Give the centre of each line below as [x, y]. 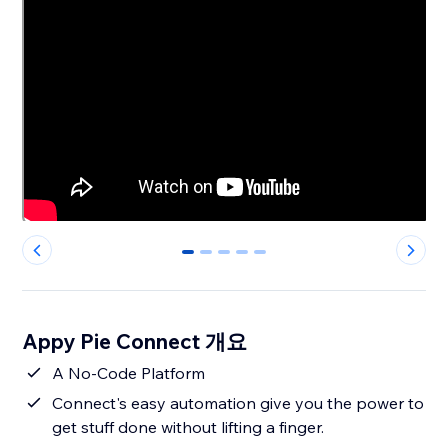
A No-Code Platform [129, 373]
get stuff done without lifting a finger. [188, 427]
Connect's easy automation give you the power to [238, 403]
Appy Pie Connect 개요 [135, 341]
